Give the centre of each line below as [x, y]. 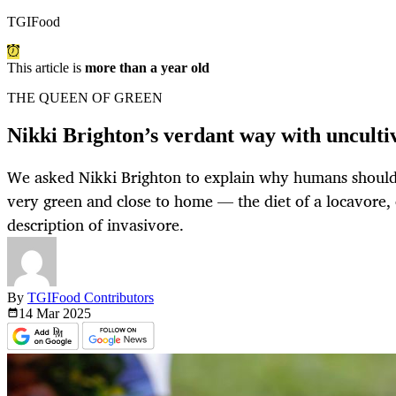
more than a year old [147, 68]
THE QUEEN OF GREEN [85, 98]
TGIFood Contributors [91, 298]
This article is [46, 68]
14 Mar [41, 314]
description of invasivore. [95, 225]
